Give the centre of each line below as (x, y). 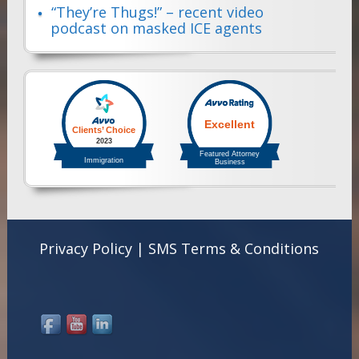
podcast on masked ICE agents (156, 28)
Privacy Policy (85, 249)
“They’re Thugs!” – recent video (157, 12)
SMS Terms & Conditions (233, 249)
